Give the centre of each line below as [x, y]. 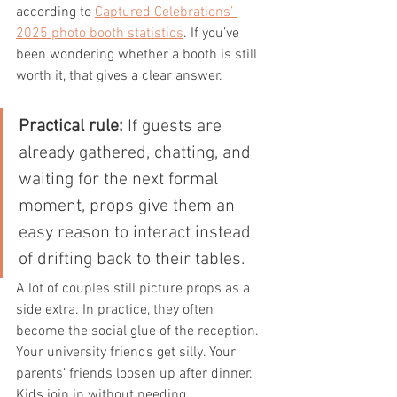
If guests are [175, 127]
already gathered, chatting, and [137, 153]
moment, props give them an [129, 206]
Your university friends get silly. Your [128, 353]
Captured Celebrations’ [166, 12]
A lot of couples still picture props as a [135, 289]
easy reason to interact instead [137, 233]
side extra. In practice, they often [117, 310]
